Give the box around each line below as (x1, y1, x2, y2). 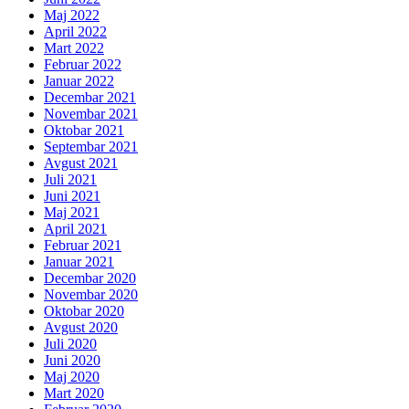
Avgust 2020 (44, 320, 118, 336)
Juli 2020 (44, 336, 97, 352)
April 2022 (44, 24, 107, 40)
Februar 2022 (44, 57, 121, 73)
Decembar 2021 (44, 89, 136, 106)
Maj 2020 (44, 369, 100, 385)
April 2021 (44, 221, 107, 237)
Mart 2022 (44, 40, 104, 57)
